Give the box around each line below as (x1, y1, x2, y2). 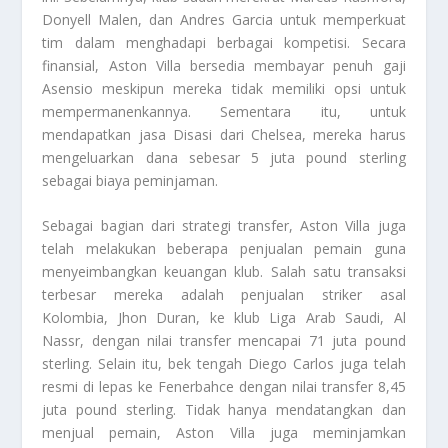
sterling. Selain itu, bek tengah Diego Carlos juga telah (42, 354, 406, 374)
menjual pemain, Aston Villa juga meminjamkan (42, 423, 406, 443)
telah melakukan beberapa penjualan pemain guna (42, 239, 406, 259)
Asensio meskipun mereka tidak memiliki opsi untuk (42, 78, 406, 98)
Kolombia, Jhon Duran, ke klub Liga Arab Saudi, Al (42, 308, 406, 328)
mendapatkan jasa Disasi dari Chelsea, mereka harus (42, 124, 406, 144)
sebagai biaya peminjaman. (42, 170, 219, 190)
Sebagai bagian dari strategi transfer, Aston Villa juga (42, 216, 406, 236)
